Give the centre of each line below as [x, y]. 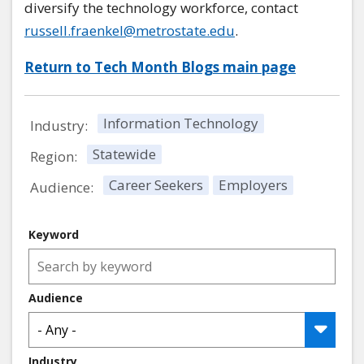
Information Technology [181, 123]
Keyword [54, 235]
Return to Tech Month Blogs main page [160, 67]
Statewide [124, 154]
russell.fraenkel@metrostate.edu [130, 31]
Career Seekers [156, 185]
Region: [54, 156]
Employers [253, 185]
